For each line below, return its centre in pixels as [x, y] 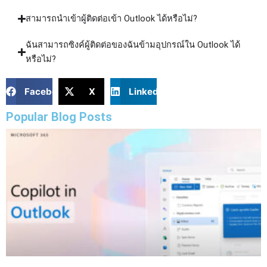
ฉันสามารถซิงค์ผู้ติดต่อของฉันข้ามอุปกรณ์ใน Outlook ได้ [133, 45]
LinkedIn [147, 91]
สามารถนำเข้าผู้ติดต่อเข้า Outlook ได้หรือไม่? [112, 19]
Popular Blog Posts [59, 117]
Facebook [46, 91]
